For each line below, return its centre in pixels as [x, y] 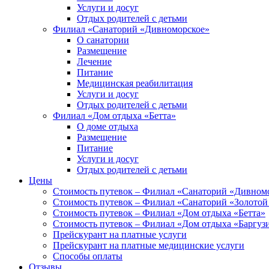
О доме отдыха [107, 126]
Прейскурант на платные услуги [120, 234]
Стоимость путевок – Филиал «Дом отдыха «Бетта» [159, 213]
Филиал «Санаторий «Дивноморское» [131, 29]
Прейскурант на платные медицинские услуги [149, 245]
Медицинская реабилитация [135, 83]
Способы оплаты [88, 256]
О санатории [103, 40]
